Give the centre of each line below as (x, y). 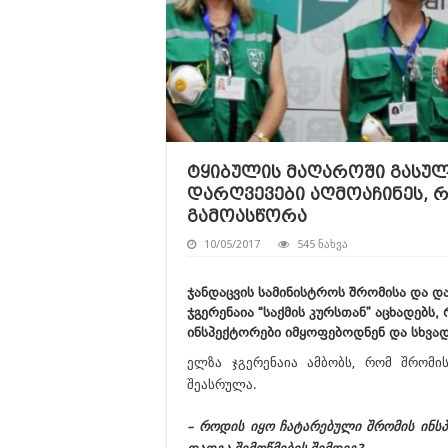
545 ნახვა (322, 244)
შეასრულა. (221, 384)
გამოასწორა (247, 216)
